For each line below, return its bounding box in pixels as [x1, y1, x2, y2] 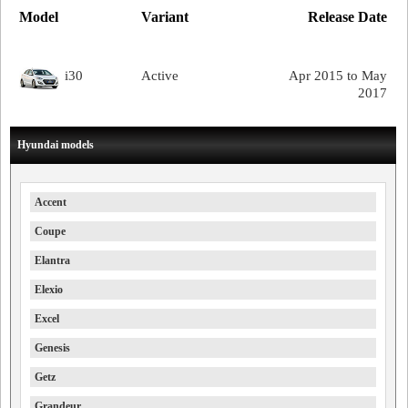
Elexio [35, 282, 63, 296]
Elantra [35, 253, 70, 267]
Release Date [307, 8, 387, 25]
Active [141, 67, 179, 83]
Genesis [35, 341, 70, 354]
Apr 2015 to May [288, 67, 387, 83]
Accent [35, 195, 66, 209]
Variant [141, 8, 189, 25]
